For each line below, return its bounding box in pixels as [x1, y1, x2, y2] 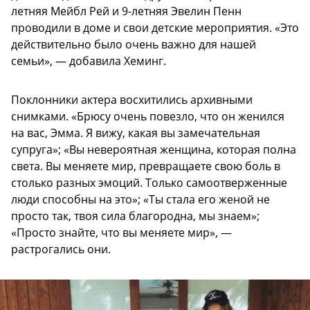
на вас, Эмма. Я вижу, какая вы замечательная [11, 125, 260, 141]
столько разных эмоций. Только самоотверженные [11, 175, 287, 191]
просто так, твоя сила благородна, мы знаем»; [11, 208, 259, 224]
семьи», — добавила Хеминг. [11, 53, 166, 69]
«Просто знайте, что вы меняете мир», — [11, 225, 232, 241]
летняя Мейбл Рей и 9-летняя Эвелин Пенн [11, 3, 241, 19]
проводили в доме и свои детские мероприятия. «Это [11, 20, 299, 36]
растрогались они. [11, 241, 111, 257]
